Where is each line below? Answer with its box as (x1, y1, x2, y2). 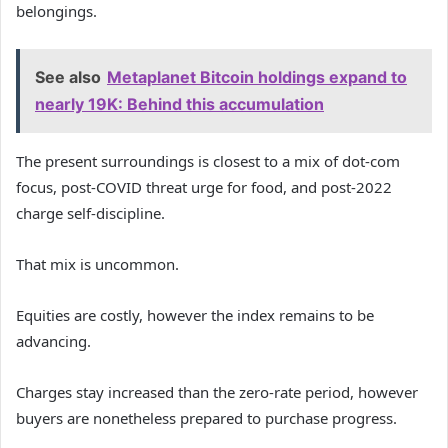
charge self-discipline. (16, 203, 165, 224)
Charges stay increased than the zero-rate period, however (16, 382, 418, 403)
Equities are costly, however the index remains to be (16, 305, 374, 326)
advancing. (16, 331, 91, 352)
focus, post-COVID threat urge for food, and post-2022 (16, 177, 392, 198)
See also (35, 67, 101, 88)
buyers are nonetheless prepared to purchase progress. (16, 408, 397, 429)
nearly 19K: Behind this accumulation (35, 94, 324, 115)
